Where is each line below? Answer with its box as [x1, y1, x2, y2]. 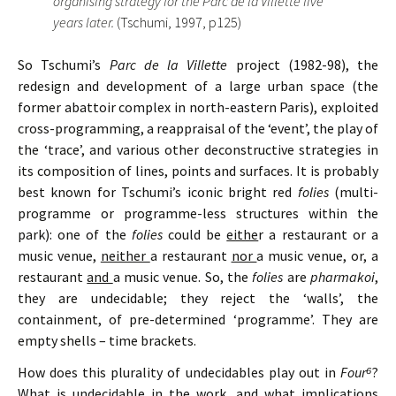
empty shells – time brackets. [18, 331, 196, 349]
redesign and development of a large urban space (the [18, 77, 378, 95]
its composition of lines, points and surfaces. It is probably [18, 162, 378, 179]
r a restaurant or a [258, 225, 379, 243]
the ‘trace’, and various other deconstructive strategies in [18, 141, 378, 158]
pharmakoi [310, 268, 376, 286]
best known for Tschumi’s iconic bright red [18, 183, 298, 201]
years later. [53, 13, 117, 31]
